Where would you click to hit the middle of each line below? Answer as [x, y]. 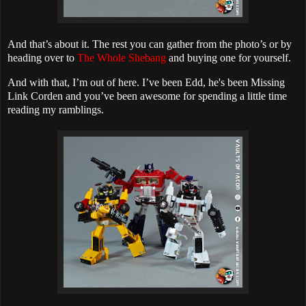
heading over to [42, 57]
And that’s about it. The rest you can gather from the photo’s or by [150, 44]
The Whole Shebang [122, 57]
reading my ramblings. [56, 109]
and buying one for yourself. [228, 57]
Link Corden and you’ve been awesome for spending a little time [147, 96]
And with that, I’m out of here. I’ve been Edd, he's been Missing [146, 82]
